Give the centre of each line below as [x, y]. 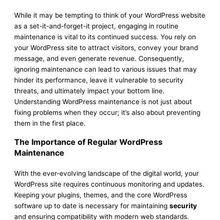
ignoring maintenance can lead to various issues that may [106, 69]
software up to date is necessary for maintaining [92, 206]
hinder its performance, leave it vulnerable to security [99, 80]
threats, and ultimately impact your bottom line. [90, 91]
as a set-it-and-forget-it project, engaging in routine [96, 26]
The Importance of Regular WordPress [89, 142]
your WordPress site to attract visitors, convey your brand [106, 47]
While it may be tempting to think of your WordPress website [110, 15]
